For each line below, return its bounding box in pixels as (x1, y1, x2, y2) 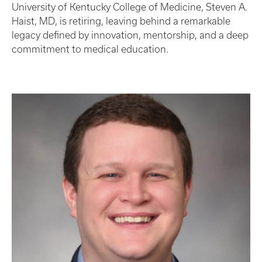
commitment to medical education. (12, 43, 168, 54)
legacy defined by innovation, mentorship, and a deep (12, 29, 249, 40)
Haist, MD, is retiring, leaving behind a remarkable (12, 15, 230, 26)
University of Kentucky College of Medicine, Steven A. (12, 1, 247, 12)
